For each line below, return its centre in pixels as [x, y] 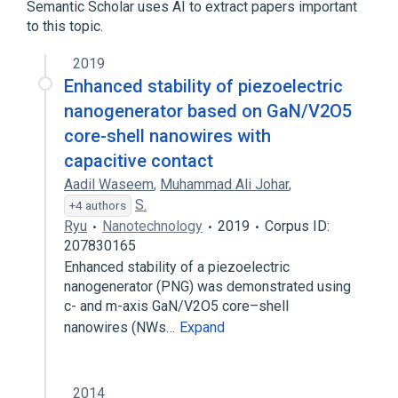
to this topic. [65, 26]
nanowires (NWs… [121, 327]
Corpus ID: [297, 226]
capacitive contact [139, 161]
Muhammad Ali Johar [224, 184]
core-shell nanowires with [167, 136]
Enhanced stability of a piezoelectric [177, 267]
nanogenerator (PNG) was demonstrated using [207, 287]
